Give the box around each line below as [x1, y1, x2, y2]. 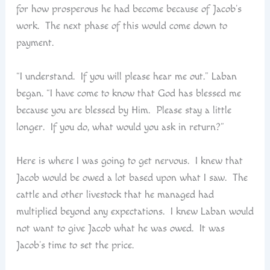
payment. [16, 37, 54, 49]
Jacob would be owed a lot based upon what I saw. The [16, 171, 248, 184]
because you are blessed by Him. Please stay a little [16, 104, 231, 117]
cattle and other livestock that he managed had [16, 188, 214, 201]
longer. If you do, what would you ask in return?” [16, 121, 224, 134]
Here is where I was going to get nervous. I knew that [16, 154, 243, 167]
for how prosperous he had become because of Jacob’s [16, 3, 242, 16]
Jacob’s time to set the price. [16, 239, 134, 251]
